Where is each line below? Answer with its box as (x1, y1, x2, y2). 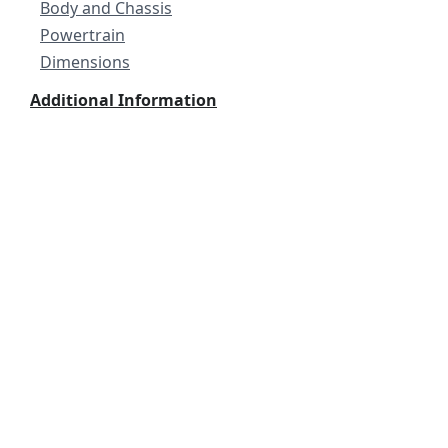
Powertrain (40, 24, 125, 46)
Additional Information (30, 89, 217, 111)
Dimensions (40, 51, 130, 73)
